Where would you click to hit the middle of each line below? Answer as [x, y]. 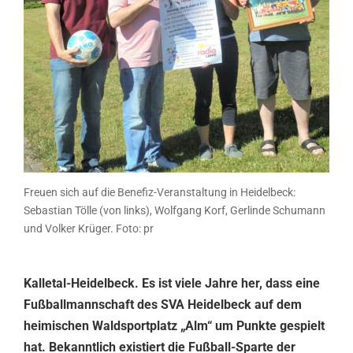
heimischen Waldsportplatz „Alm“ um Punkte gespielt [174, 325]
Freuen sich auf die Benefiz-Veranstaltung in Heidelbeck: [160, 192]
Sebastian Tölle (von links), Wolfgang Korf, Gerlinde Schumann [175, 210]
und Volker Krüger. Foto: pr [89, 228]
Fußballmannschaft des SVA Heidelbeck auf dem [163, 304]
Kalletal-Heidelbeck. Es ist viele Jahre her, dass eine [172, 283]
